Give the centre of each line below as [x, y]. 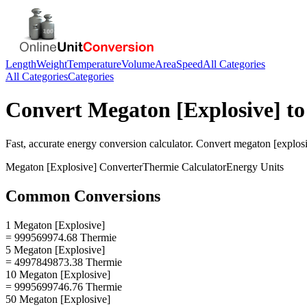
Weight [52, 64]
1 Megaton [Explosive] [55, 225]
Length [21, 64]
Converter [120, 167]
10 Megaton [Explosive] [58, 274]
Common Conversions [83, 196]
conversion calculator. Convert [165, 143]
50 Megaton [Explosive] [58, 299]
